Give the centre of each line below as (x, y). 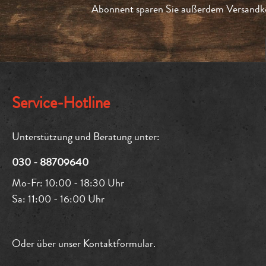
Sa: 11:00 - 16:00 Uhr (58, 199)
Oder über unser (47, 244)
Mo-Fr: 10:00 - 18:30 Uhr (68, 183)
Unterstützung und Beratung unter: (86, 137)
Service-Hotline (61, 103)
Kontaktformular (118, 244)
